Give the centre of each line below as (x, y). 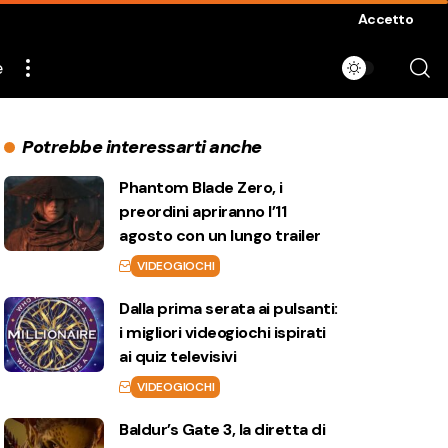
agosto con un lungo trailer (220, 235)
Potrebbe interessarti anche (142, 147)
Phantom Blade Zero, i (201, 187)
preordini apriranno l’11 (203, 211)
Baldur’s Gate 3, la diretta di (222, 429)
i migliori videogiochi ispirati (222, 332)
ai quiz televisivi (178, 356)
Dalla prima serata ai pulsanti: (228, 308)
